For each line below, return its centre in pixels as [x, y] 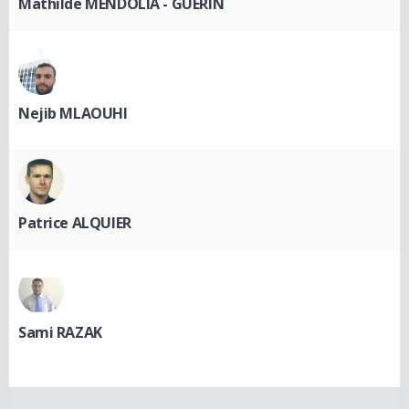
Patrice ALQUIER [75, 223]
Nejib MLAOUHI [73, 114]
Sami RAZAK [60, 333]
